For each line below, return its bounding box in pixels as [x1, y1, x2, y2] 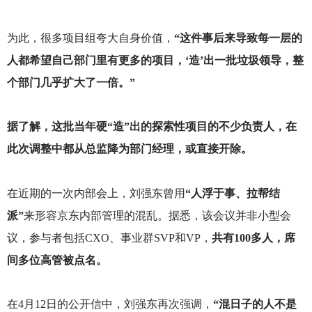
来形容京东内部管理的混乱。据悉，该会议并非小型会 [23, 209, 291, 221]
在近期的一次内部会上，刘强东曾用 [6, 187, 185, 199]
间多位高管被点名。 [6, 253, 107, 266]
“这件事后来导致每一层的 [173, 32, 302, 45]
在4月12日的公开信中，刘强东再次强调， [6, 297, 213, 310]
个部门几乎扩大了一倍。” [6, 77, 135, 89]
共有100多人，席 [211, 231, 295, 244]
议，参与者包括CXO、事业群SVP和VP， [6, 231, 212, 244]
